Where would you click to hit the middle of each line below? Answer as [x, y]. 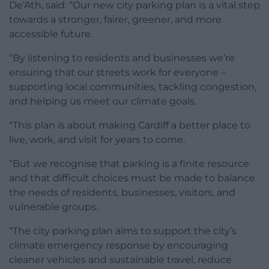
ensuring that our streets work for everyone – [117, 72]
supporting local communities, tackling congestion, [133, 86]
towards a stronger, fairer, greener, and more [115, 19]
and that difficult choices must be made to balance [132, 178]
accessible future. [51, 34]
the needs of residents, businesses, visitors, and [122, 192]
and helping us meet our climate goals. [103, 101]
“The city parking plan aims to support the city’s [123, 231]
